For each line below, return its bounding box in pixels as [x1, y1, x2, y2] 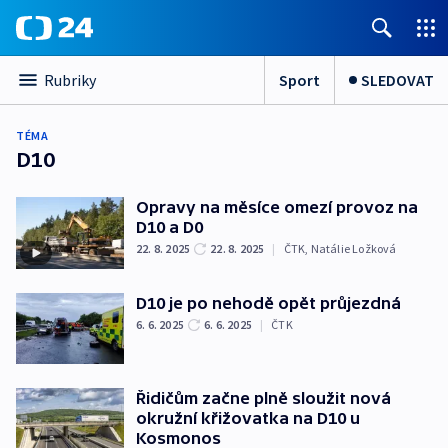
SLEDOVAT [361, 69, 434, 90]
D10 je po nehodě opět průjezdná [136, 293, 401, 312]
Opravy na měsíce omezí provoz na [136, 198, 418, 216]
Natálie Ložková [310, 241, 397, 256]
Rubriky [44, 70, 96, 90]
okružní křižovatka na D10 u [136, 409, 360, 428]
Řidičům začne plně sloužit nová [136, 389, 391, 408]
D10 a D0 [136, 218, 203, 236]
